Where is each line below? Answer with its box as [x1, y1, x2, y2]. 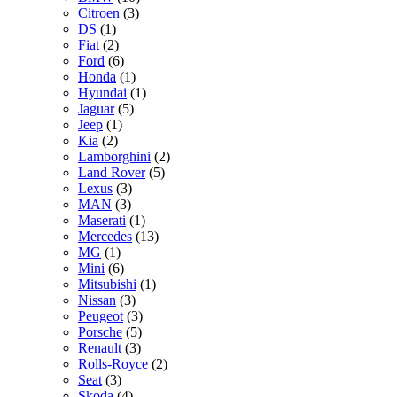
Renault [78, 339, 121, 355]
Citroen [78, 4, 120, 20]
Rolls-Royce [78, 355, 148, 371]
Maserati [78, 212, 126, 228]
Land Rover [78, 164, 145, 180]
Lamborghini [78, 148, 151, 164]
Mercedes [78, 228, 132, 244]
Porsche [78, 323, 122, 339]
